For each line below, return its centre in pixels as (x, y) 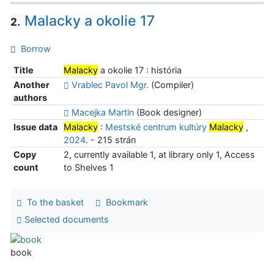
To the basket (53, 202)
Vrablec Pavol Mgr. (110, 85)
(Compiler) (171, 85)
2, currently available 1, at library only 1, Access (159, 155)
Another (31, 85)
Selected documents (65, 219)
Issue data (35, 127)
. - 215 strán (110, 140)
